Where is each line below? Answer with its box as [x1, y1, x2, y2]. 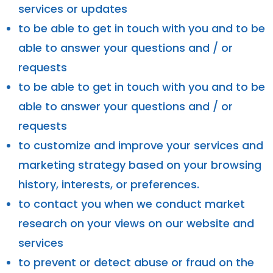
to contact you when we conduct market [18, 196, 245, 211]
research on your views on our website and [18, 215, 254, 231]
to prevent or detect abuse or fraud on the [18, 254, 254, 270]
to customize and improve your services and [18, 137, 263, 153]
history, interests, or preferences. [18, 176, 199, 192]
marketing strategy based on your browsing [18, 157, 261, 172]
